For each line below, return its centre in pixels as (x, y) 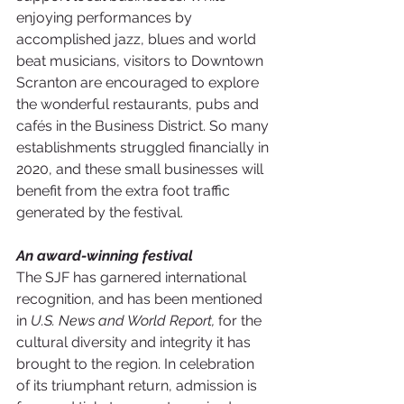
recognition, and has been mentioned (141, 299)
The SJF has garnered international (133, 278)
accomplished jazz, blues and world (138, 40)
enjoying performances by (106, 18)
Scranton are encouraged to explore (139, 83)
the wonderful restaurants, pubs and (139, 105)
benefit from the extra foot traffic (125, 191)
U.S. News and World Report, (123, 321)
